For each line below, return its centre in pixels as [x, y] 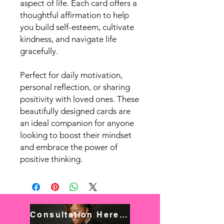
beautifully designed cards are [75, 111]
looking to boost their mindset [76, 135]
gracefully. [39, 51]
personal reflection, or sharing [75, 87]
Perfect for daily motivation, [71, 75]
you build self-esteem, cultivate [77, 27]
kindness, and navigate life [68, 39]
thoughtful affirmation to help [74, 15]
